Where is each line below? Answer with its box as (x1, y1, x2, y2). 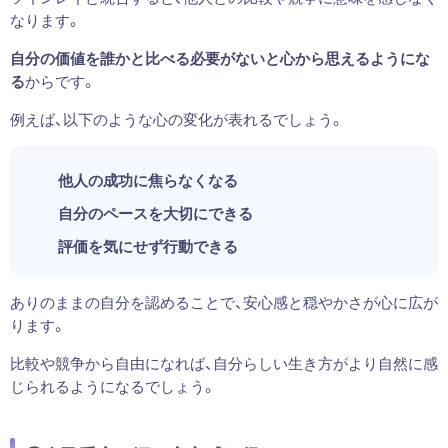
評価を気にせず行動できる (57, 234, 238, 257)
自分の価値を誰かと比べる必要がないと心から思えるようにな (9, 46, 430, 69)
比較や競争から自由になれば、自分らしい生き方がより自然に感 (9, 351, 438, 374)
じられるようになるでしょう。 (9, 374, 216, 397)
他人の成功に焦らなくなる (57, 168, 238, 191)
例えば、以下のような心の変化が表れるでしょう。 (9, 107, 344, 130)
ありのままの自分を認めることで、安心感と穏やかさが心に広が (9, 290, 438, 313)
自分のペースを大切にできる (57, 201, 253, 224)
